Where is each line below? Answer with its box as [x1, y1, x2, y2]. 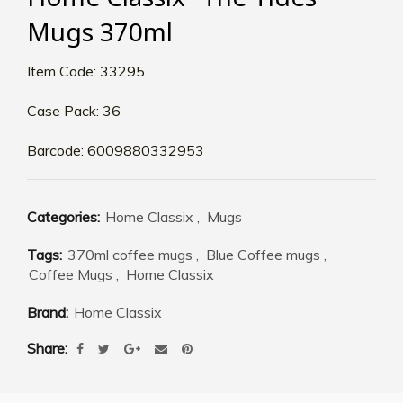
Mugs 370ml [27, 14, 173, 49]
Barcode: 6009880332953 [27, 141, 204, 160]
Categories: [27, 208, 103, 227]
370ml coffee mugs [67, 246, 193, 264]
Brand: [27, 303, 72, 322]
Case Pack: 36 [27, 102, 121, 121]
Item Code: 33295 [27, 62, 145, 81]
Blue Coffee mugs [206, 246, 320, 264]
